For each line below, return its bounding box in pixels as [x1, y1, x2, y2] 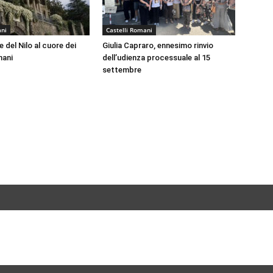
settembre [102, 65, 141, 74]
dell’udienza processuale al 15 [102, 53, 210, 62]
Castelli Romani [106, 26, 152, 34]
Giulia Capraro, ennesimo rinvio [102, 41, 213, 50]
